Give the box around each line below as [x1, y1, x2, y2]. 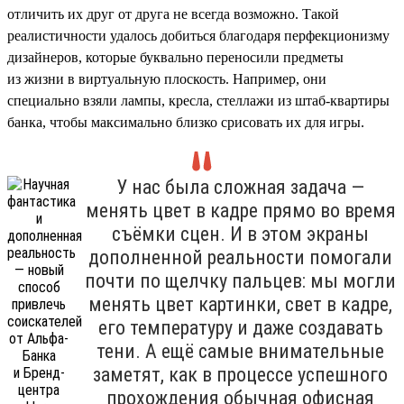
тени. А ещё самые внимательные [96, 339, 384, 363]
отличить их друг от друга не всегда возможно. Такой [7, 5, 339, 22]
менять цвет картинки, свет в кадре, [88, 292, 392, 316]
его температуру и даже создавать [97, 316, 383, 339]
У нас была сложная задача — [116, 175, 364, 198]
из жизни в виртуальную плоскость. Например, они [7, 70, 326, 87]
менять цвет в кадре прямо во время [85, 198, 396, 222]
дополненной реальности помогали [88, 245, 392, 269]
